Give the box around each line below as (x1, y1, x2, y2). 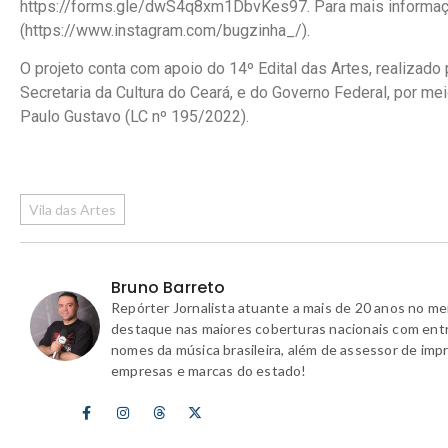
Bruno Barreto (111, 276, 226, 300)
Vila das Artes (29, 200, 116, 218)
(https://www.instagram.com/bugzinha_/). (20, 20, 310, 40)
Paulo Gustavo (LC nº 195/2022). (20, 107, 249, 126)
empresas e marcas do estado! (111, 362, 307, 380)
